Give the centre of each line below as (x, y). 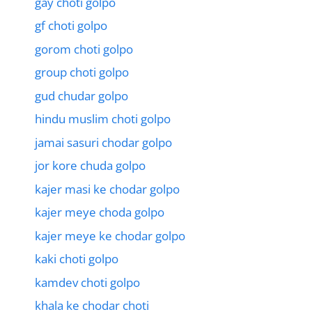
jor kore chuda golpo (90, 166)
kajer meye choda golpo (100, 212)
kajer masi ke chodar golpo (107, 189)
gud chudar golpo (81, 95)
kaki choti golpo (77, 259)
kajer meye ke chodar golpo (110, 235)
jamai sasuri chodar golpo (103, 142)
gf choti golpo (71, 26)
